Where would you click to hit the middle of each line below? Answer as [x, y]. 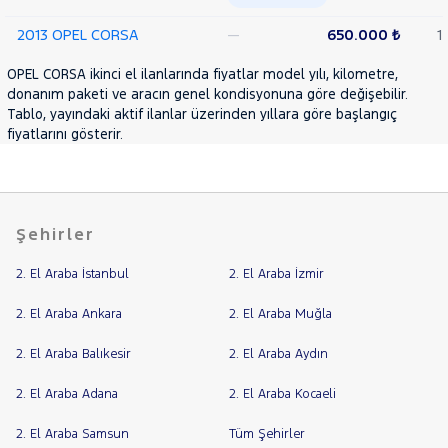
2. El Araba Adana [67, 394]
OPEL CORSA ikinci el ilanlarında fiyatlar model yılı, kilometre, [202, 74]
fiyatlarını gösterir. [65, 134]
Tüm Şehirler [266, 434]
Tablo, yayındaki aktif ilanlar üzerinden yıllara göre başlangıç [202, 114]
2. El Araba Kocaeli [282, 394]
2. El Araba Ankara [69, 314]
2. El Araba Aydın [278, 354]
